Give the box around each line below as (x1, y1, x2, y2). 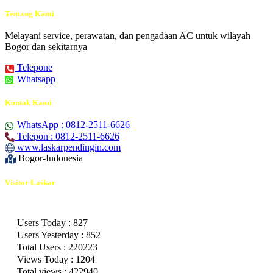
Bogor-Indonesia (18, 153, 83, 164)
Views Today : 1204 (15, 253, 95, 264)
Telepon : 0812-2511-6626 (17, 130, 119, 141)
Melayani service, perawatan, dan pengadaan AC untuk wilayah (5, 30, 250, 41)
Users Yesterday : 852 (15, 229, 101, 240)
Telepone (17, 62, 52, 73)
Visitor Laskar (5, 177, 55, 187)
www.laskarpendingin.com (17, 141, 121, 152)
